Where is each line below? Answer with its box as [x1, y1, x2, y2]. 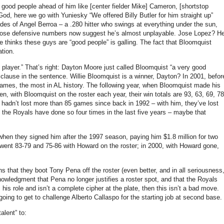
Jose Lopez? [178, 29, 215, 37]
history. [61, 81, 84, 89]
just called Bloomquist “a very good [102, 63, 206, 71]
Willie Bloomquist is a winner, [70, 72, 156, 80]
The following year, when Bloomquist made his [86, 81, 220, 89]
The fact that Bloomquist [140, 38, 211, 46]
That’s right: [25, 63, 61, 71]
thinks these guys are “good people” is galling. [3, 38, 138, 46]
